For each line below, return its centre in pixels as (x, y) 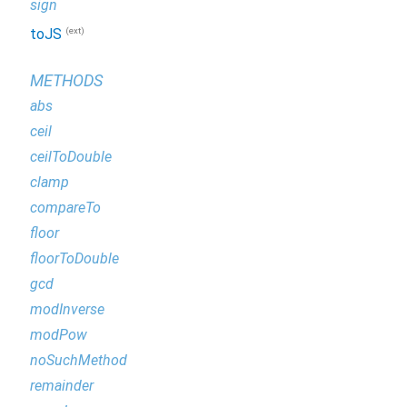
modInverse (67, 309)
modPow (59, 334)
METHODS (66, 80)
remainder (62, 385)
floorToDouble (74, 258)
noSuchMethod (79, 360)
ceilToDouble (71, 156)
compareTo (65, 207)
